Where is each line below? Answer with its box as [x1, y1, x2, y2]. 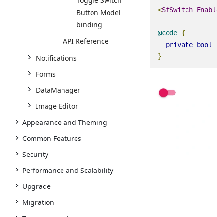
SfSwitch [161, 5, 193, 14]
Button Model [77, 8, 121, 17]
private [165, 40, 193, 48]
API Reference [63, 36, 108, 46]
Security [22, 150, 48, 159]
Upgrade [22, 182, 51, 191]
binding [77, 20, 102, 29]
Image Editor [36, 101, 78, 110]
